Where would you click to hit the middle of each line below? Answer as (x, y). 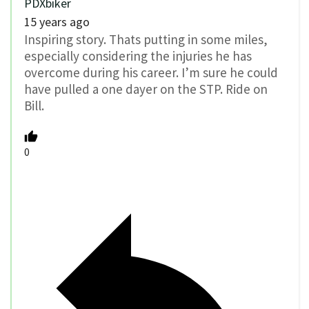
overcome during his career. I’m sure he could (151, 72)
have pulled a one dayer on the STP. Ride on (146, 89)
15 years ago (57, 21)
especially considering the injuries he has (138, 56)
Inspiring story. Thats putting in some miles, (146, 39)
